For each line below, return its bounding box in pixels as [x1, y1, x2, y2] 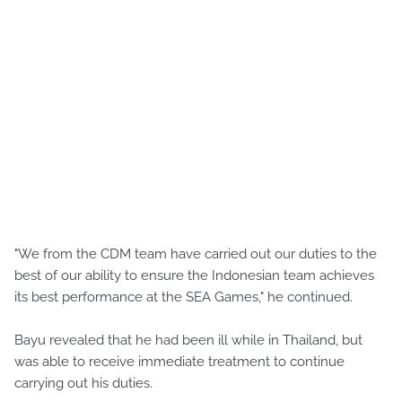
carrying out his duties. [14, 374, 153, 391]
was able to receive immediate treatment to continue [14, 353, 345, 370]
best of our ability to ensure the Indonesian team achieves [14, 267, 374, 284]
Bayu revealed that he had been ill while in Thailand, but [14, 331, 363, 348]
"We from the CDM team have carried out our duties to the [14, 245, 377, 262]
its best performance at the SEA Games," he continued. [14, 288, 353, 305]
